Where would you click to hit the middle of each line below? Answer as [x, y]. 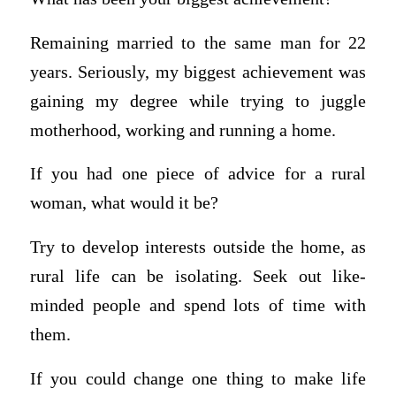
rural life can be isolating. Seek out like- [198, 276]
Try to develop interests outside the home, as [198, 247]
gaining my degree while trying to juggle [198, 101]
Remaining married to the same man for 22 [198, 42]
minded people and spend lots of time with [198, 305]
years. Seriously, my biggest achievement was [198, 72]
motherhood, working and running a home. [183, 130]
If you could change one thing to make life [198, 378]
